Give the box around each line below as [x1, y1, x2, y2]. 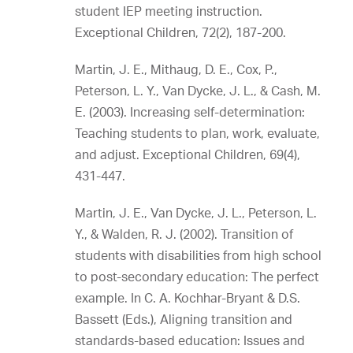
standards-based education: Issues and [75, 333, 305, 348]
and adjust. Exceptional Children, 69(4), [75, 147, 300, 162]
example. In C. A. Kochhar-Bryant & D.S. [75, 290, 300, 306]
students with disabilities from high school [75, 247, 321, 263]
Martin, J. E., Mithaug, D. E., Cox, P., [75, 61, 277, 77]
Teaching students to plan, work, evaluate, [75, 125, 320, 141]
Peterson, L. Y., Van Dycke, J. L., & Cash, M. [75, 83, 321, 98]
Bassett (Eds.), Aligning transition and [75, 311, 292, 327]
